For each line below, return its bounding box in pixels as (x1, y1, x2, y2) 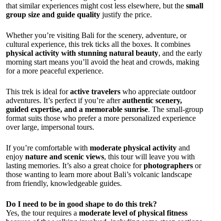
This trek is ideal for (6, 87, 70, 96)
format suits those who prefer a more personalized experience (6, 113, 196, 122)
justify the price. (100, 10, 152, 19)
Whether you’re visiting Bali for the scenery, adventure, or (6, 31, 186, 39)
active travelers (70, 87, 120, 96)
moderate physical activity (90, 143, 177, 152)
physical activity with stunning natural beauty (6, 48, 158, 57)
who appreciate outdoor (120, 87, 196, 96)
